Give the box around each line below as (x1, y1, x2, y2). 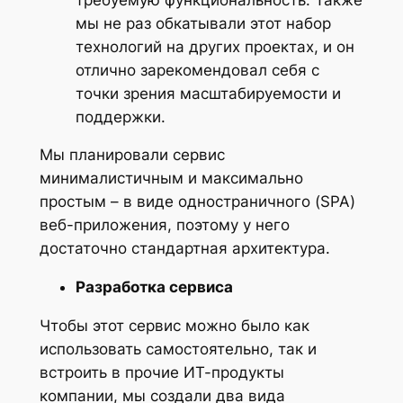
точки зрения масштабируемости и (75, 84, 341, 103)
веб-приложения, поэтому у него (39, 216, 290, 235)
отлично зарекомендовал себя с (75, 60, 319, 79)
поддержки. (75, 107, 166, 126)
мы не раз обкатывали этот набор (75, 13, 331, 32)
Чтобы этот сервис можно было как (39, 317, 309, 336)
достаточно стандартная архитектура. (39, 239, 330, 258)
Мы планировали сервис (39, 146, 225, 165)
